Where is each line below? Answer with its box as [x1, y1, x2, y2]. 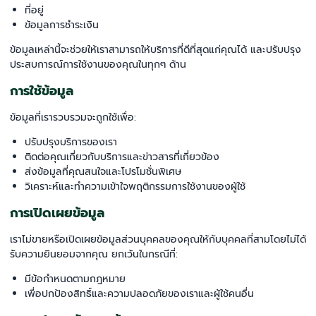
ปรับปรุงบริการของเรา [25, 135, 117, 150]
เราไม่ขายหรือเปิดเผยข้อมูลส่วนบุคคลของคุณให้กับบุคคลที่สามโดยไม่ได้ [10, 232, 306, 247]
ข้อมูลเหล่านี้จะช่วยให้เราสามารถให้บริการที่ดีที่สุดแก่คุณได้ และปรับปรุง [10, 42, 301, 57]
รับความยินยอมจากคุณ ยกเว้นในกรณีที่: [10, 247, 178, 262]
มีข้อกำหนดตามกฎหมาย [25, 272, 126, 286]
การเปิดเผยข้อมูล [10, 204, 104, 222]
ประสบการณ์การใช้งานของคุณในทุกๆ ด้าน [10, 57, 186, 72]
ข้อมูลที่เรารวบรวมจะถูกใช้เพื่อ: [10, 110, 136, 125]
